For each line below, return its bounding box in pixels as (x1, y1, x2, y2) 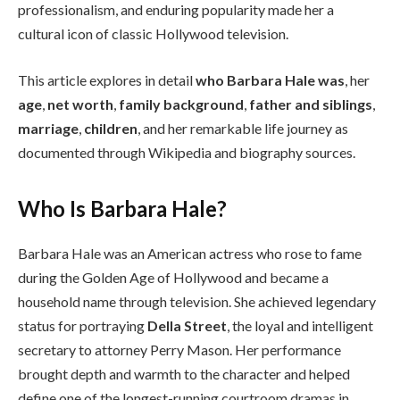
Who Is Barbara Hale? (18, 195, 227, 221)
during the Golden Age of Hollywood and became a (18, 268, 329, 286)
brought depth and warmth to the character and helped (18, 364, 350, 382)
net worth (47, 95, 113, 112)
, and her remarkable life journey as (137, 119, 348, 137)
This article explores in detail (18, 71, 196, 88)
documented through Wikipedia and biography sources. (18, 143, 355, 161)
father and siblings (249, 95, 372, 112)
